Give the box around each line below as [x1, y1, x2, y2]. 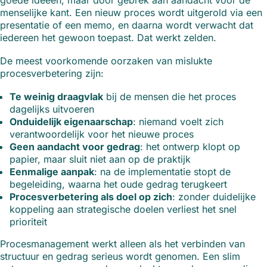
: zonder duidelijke [172, 191, 256, 203]
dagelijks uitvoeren [10, 103, 94, 116]
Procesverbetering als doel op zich [10, 191, 172, 203]
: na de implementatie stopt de [94, 166, 231, 178]
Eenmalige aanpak [10, 166, 94, 178]
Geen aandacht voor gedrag [10, 141, 140, 153]
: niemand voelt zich [133, 116, 223, 128]
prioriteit [10, 216, 47, 228]
